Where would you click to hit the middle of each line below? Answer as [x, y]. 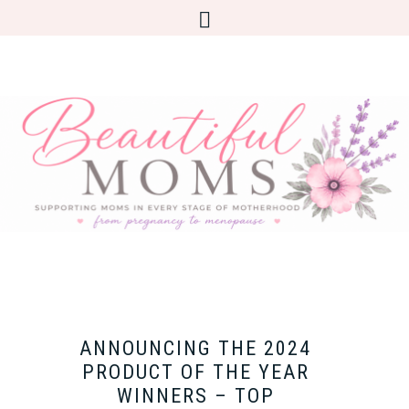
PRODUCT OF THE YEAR [195, 372]
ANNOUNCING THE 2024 [195, 348]
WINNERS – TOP [195, 396]
